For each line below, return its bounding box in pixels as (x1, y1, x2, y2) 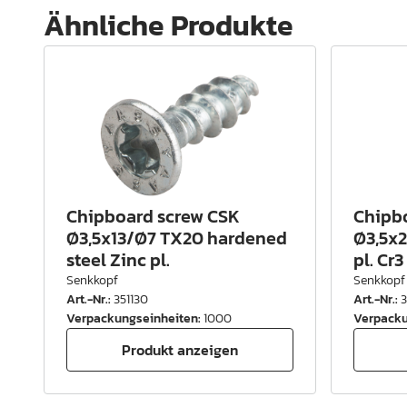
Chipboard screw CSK (66, 203, 240, 231)
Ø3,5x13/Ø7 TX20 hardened (66, 224, 287, 253)
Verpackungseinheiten (66, 309, 198, 329)
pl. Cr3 (353, 246, 403, 274)
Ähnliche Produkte (44, 4, 293, 48)
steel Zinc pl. (66, 246, 170, 274)
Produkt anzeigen (122, 338, 238, 361)
